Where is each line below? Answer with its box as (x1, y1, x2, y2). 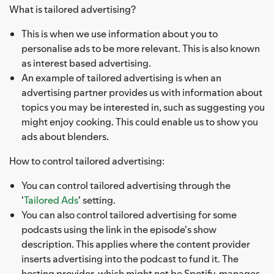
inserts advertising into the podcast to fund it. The (21, 251, 239, 265)
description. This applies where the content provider (21, 237, 250, 251)
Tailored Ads (24, 193, 78, 207)
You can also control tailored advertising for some (21, 207, 237, 221)
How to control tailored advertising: (9, 154, 165, 168)
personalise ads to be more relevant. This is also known (21, 41, 260, 55)
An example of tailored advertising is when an (21, 70, 221, 84)
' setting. (78, 193, 116, 207)
